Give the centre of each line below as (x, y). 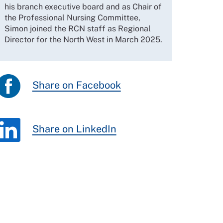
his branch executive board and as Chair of (83, 7)
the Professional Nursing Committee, (72, 18)
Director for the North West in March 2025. (83, 40)
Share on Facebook (76, 85)
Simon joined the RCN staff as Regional (77, 29)
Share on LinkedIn (74, 129)
